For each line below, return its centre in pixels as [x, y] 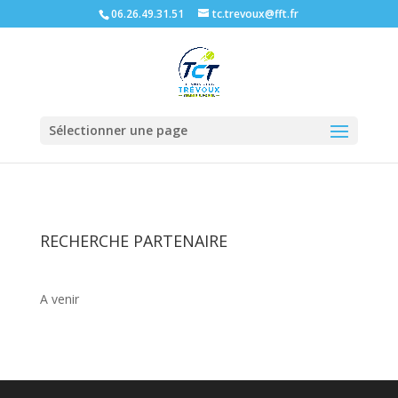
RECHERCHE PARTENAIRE [133, 241]
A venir [59, 299]
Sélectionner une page [118, 130]
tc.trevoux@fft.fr [256, 14]
